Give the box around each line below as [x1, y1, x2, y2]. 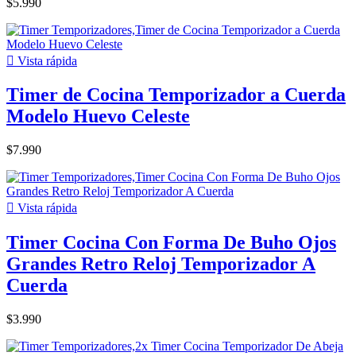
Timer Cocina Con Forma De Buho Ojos [6, 232, 336, 253]
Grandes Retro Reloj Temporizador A [6, 253, 315, 275]
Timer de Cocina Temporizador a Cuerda [6, 84, 346, 106]
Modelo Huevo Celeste [6, 106, 190, 127]
